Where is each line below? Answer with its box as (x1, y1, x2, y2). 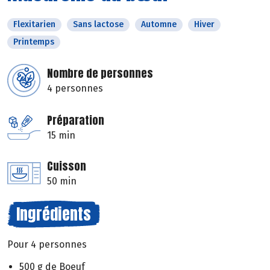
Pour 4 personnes (7, 239, 87, 251)
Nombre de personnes (47, 65, 153, 82)
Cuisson (47, 158, 86, 175)
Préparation (47, 112, 104, 129)
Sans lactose (73, 19, 124, 30)
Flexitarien (13, 19, 55, 30)
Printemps (13, 37, 54, 48)
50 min (47, 175, 77, 187)
